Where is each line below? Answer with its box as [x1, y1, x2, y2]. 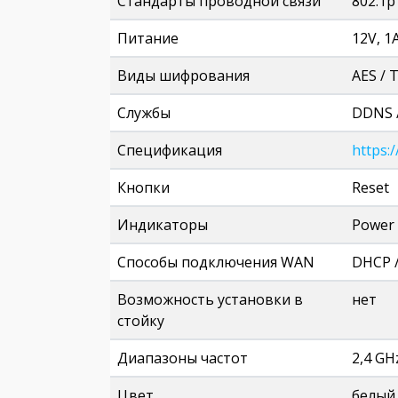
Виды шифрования [117, 66, 250, 85]
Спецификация [117, 140, 222, 160]
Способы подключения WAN [117, 252, 314, 272]
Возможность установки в [117, 290, 303, 309]
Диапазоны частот [117, 348, 248, 368]
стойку [117, 311, 164, 330]
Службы [117, 103, 171, 123]
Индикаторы [117, 215, 208, 235]
